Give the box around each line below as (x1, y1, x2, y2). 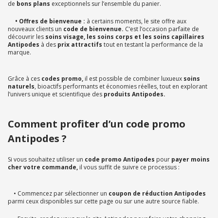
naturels (8, 82, 35, 91)
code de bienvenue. (63, 25, 124, 34)
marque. (8, 48, 31, 57)
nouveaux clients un (8, 25, 63, 34)
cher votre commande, (8, 163, 79, 172)
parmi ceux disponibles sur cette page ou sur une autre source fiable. (8, 197, 199, 206)
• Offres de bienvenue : (12, 17, 85, 26)
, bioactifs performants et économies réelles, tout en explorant (35, 82, 207, 91)
